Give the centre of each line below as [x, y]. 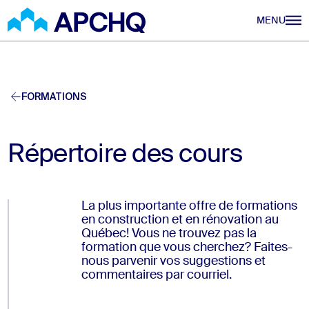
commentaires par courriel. [156, 275]
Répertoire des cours [125, 155]
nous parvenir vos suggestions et [173, 261]
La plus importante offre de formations [189, 206]
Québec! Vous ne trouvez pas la [169, 233]
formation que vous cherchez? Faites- [187, 247]
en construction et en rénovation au [180, 220]
